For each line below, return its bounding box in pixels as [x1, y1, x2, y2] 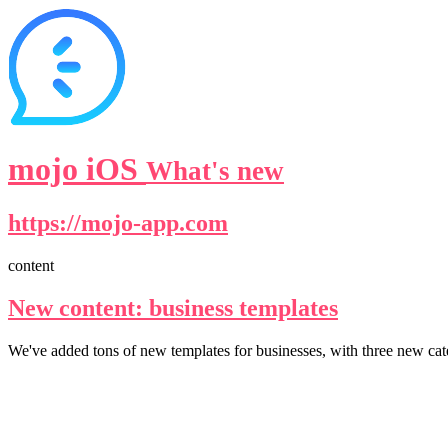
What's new [146, 156, 284, 187]
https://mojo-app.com [8, 209, 228, 236]
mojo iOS [8, 151, 146, 188]
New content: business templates [8, 294, 338, 321]
